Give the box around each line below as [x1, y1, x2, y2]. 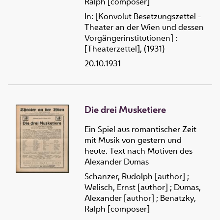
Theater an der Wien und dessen [84, 21, 204, 32]
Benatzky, [160, 192, 196, 204]
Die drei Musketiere [84, 103, 166, 116]
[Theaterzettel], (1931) [84, 43, 165, 54]
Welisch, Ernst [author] [84, 182, 168, 193]
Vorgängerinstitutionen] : [84, 32, 177, 43]
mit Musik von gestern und [84, 135, 182, 146]
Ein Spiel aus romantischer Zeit [84, 124, 196, 135]
